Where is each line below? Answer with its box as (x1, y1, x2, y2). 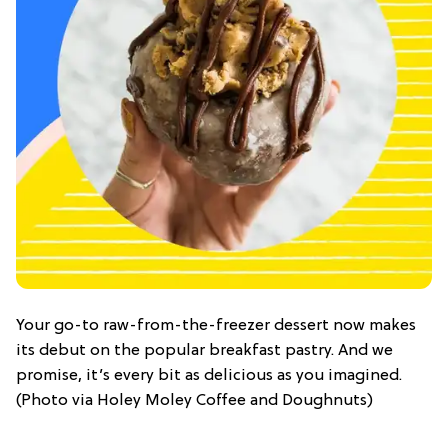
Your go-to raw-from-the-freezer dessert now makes (16, 316, 416, 335)
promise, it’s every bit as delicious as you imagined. (16, 366, 402, 385)
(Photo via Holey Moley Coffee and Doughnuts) (16, 391, 373, 410)
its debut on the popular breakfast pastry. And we (16, 341, 393, 360)
